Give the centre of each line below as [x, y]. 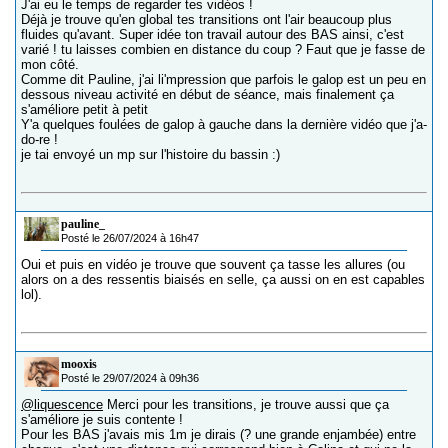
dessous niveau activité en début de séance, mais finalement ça [207, 95]
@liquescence [62, 405]
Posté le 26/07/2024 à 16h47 [130, 238]
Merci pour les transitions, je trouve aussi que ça [246, 405]
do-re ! [39, 140]
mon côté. [50, 65]
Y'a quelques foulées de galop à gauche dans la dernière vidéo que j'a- [224, 125]
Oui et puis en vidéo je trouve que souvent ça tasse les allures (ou [213, 265]
